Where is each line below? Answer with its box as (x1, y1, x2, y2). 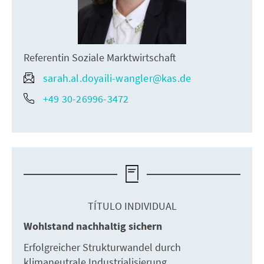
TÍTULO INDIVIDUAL (87, 199, 177, 213)
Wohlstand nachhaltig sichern (24, 219, 162, 234)
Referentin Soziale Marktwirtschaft (24, 50, 176, 64)
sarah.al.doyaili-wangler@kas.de (43, 71, 192, 85)
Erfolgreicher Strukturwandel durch (24, 240, 181, 254)
